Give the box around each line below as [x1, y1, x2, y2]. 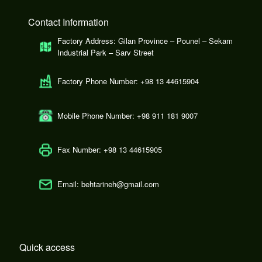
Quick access [19, 240, 75, 254]
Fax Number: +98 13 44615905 [57, 144, 162, 156]
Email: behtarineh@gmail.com [57, 178, 159, 190]
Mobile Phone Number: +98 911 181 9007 [57, 109, 198, 121]
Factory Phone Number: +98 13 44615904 [57, 75, 199, 87]
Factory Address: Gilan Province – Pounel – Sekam [57, 35, 233, 47]
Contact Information [27, 15, 109, 29]
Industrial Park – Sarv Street [57, 47, 154, 58]
